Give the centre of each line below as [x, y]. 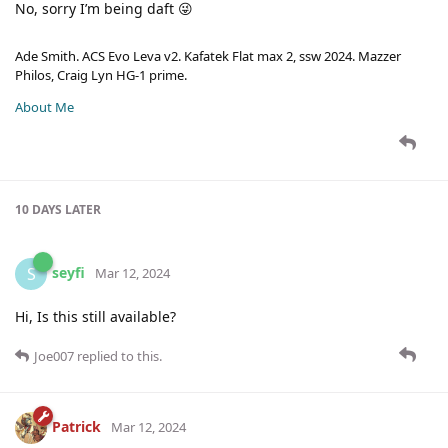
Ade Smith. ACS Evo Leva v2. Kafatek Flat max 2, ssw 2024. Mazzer [208, 55]
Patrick [76, 426]
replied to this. [118, 355]
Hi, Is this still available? [95, 316]
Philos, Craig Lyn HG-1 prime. [101, 74]
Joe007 [54, 355]
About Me [44, 106]
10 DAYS [38, 209]
